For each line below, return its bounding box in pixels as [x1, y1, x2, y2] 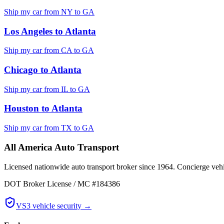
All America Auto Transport [4, 141, 119, 152]
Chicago [4, 64, 38, 75]
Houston [4, 103, 39, 114]
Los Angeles [4, 25, 52, 36]
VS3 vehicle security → [16, 201, 91, 210]
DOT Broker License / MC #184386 [4, 179, 120, 188]
